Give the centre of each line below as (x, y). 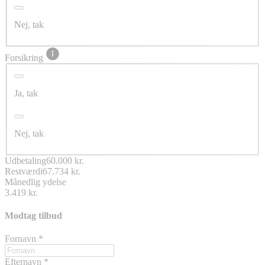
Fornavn (22, 239)
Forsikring (25, 58)
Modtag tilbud (33, 216)
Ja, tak (26, 93)
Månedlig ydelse (35, 182)
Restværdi (24, 171)
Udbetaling (25, 160)
